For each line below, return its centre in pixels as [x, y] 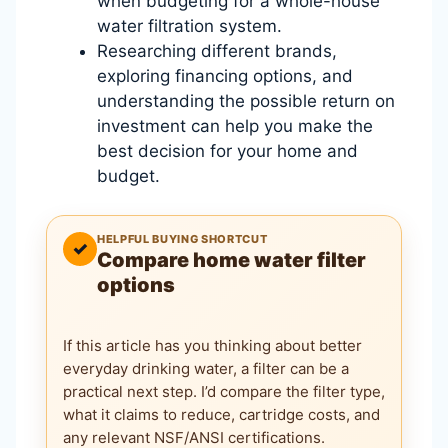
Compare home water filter [231, 260]
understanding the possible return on [246, 101]
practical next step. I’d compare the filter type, [224, 391]
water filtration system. [189, 26]
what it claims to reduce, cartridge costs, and [221, 414]
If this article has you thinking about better [212, 345]
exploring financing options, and [225, 76]
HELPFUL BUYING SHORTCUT [182, 239]
